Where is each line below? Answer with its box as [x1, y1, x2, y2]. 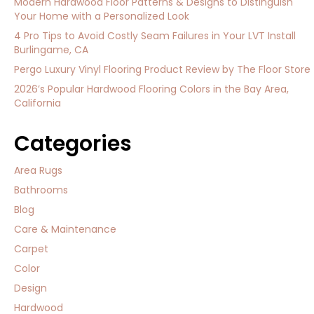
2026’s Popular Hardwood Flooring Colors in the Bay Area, [14, 82, 289, 97]
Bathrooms [14, 183, 68, 198]
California [14, 96, 61, 111]
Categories [14, 129, 132, 159]
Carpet [14, 242, 48, 257]
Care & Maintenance [14, 222, 116, 237]
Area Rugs [14, 163, 62, 178]
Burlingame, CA [14, 43, 88, 57]
